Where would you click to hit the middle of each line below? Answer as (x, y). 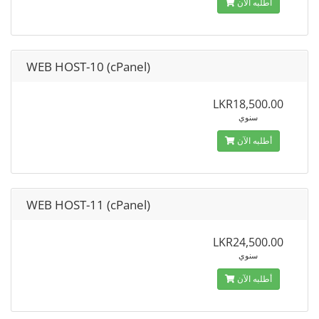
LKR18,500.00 (249, 104)
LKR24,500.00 (249, 242)
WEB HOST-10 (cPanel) (88, 67)
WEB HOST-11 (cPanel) (88, 205)
